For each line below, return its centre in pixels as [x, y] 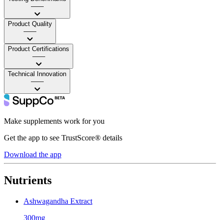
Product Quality [30, 24]
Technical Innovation [37, 74]
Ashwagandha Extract [58, 201]
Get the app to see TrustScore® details [63, 137]
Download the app [33, 154]
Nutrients [28, 180]
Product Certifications [39, 49]
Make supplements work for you [54, 121]
